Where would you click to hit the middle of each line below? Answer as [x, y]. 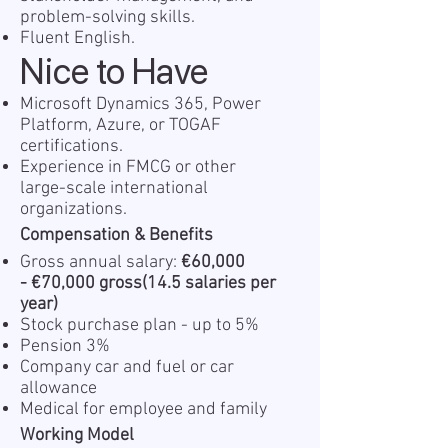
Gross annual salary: [100, 262]
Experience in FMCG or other [128, 167]
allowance [58, 388]
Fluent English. [77, 38]
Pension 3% [65, 346]
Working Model [77, 435]
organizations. [73, 209]
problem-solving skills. [107, 17]
